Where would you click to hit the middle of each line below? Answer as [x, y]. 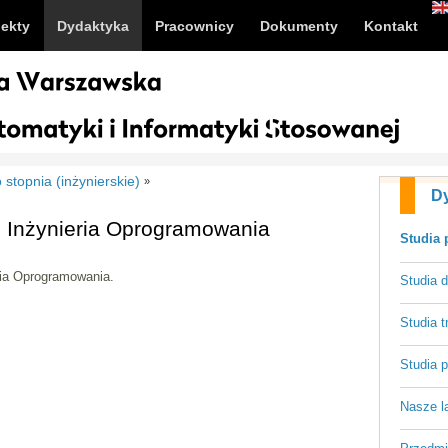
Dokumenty [299, 26]
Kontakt [391, 26]
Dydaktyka [93, 26]
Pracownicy [194, 26]
